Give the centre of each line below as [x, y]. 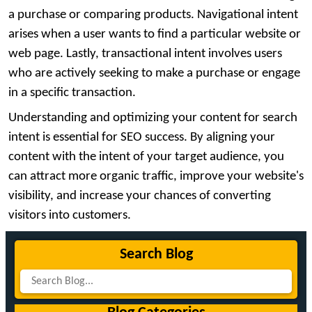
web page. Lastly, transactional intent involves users [145, 54]
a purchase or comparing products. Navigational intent [153, 15]
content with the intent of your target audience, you [146, 157]
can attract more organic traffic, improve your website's [156, 177]
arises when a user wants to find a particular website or [155, 35]
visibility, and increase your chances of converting [140, 196]
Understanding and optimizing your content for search [153, 118]
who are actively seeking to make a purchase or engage [154, 74]
